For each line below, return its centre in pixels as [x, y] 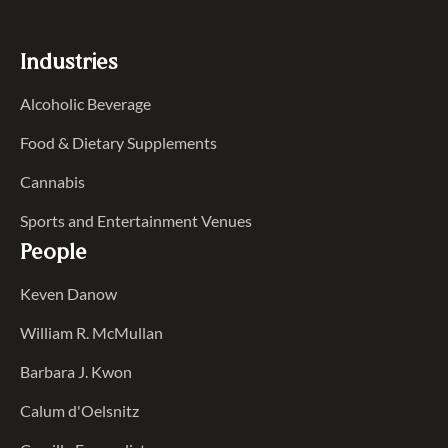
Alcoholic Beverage [85, 103]
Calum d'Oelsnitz [79, 411]
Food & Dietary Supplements [118, 142]
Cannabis [52, 181]
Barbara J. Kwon [76, 372]
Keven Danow [68, 294]
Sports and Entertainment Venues [136, 220]
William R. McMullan [91, 333]
